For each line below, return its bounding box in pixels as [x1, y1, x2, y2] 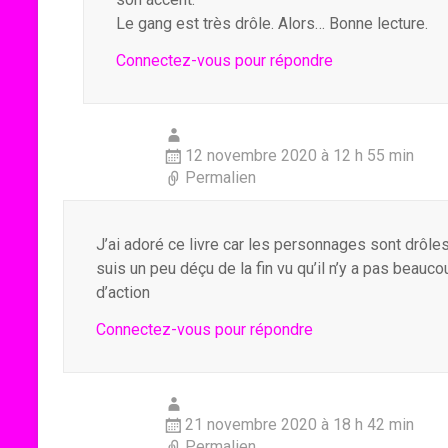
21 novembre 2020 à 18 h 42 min [185, 415, 414, 434]
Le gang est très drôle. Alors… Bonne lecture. [116, 14, 428, 33]
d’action [96, 283, 150, 302]
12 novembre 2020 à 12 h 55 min [185, 146, 414, 165]
